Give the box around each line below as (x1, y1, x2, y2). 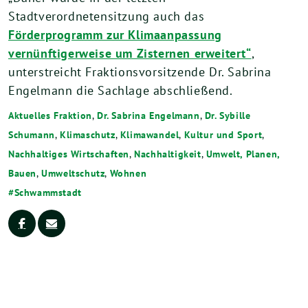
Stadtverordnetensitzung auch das (8, 8, 205, 24)
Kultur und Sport (184, 127, 263, 141)
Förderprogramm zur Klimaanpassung (8, 26, 222, 43)
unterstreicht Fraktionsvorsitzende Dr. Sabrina (8, 63, 272, 80)
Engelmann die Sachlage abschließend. (8, 82, 233, 98)
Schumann (8, 127, 55, 141)
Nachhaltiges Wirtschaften (8, 146, 129, 160)
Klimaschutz (60, 127, 115, 141)
